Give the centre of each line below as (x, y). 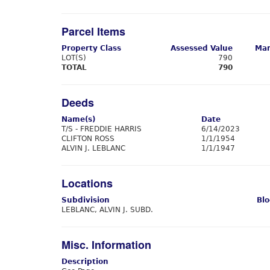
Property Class (91, 48)
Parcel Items (93, 31)
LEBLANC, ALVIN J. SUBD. (107, 210)
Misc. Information (106, 245)
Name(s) (78, 119)
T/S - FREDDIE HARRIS (102, 129)
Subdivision (86, 200)
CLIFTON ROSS (88, 139)
